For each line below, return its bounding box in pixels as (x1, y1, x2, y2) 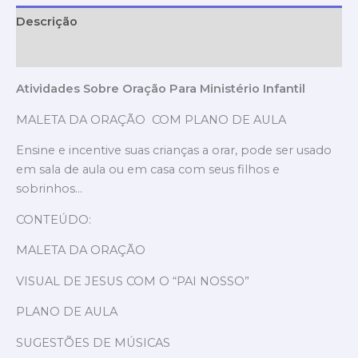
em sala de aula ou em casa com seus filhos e (16, 162, 280, 177)
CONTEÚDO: (16, 212, 91, 227)
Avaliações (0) (16, 45, 101, 60)
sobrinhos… (16, 181, 82, 197)
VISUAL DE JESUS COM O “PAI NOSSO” (16, 273, 249, 288)
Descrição (16, 14, 78, 29)
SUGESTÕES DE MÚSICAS (16, 336, 170, 351)
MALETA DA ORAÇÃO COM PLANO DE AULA (16, 112, 286, 127)
